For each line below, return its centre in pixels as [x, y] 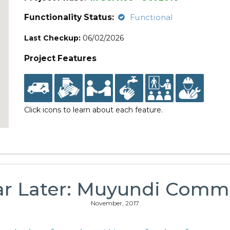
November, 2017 [115, 203]
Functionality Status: [69, 17]
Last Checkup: [53, 38]
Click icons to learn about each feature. [94, 110]
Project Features [61, 58]
